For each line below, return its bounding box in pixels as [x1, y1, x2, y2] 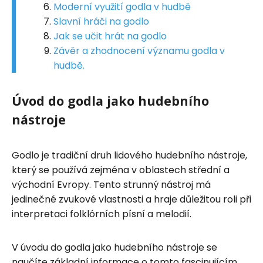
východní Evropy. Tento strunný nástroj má [12, 177, 211, 191]
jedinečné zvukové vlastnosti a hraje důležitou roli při [12, 192, 251, 206]
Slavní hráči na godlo [53, 14, 149, 28]
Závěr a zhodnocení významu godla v [53, 43, 225, 58]
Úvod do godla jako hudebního [12, 92, 209, 109]
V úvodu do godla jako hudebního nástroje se [12, 240, 217, 254]
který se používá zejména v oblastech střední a [12, 163, 230, 177]
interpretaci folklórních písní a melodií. [12, 207, 191, 221]
